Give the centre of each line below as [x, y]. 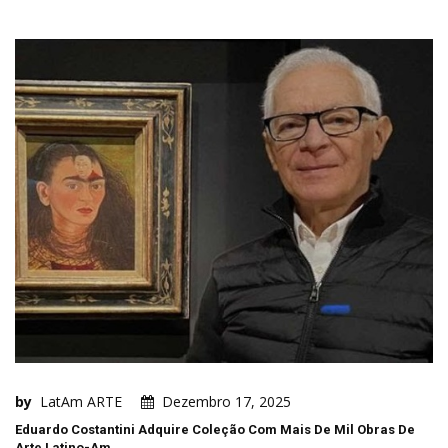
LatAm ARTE [81, 402]
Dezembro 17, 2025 [226, 402]
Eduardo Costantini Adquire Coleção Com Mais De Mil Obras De [215, 430]
